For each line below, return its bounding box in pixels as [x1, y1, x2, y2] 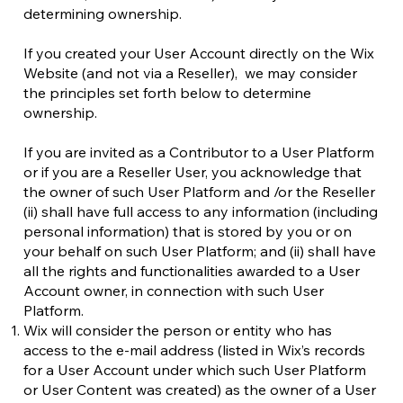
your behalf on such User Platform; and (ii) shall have [23, 242, 376, 260]
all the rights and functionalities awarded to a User [23, 262, 360, 280]
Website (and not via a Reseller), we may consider [23, 64, 357, 82]
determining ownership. [23, 4, 182, 22]
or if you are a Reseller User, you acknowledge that [23, 163, 362, 181]
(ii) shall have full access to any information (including [23, 202, 378, 220]
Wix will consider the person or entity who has [23, 321, 332, 339]
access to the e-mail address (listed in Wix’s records [23, 341, 365, 359]
